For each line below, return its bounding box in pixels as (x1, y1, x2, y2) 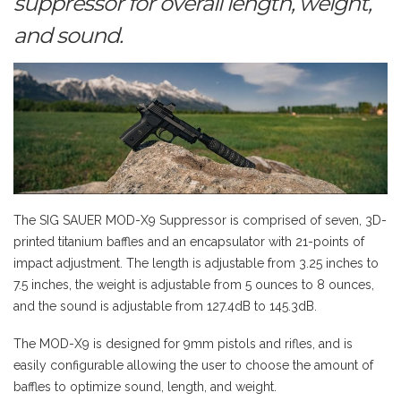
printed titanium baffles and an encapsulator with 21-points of (13, 235, 364, 250)
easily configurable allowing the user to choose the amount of (13, 357, 373, 372)
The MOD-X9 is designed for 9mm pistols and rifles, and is (13, 336, 353, 351)
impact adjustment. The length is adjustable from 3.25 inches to (13, 256, 379, 271)
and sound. (13, 22, 123, 48)
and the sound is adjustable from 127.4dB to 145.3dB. (13, 299, 317, 314)
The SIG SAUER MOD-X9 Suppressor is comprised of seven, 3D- (13, 213, 387, 228)
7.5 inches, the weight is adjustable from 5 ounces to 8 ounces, (13, 277, 374, 293)
